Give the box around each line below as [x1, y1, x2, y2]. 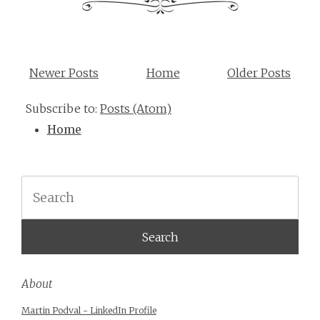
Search [21, 179, 51, 190]
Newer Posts [29, 66, 99, 81]
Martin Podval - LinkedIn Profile [21, 304, 156, 316]
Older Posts [227, 66, 291, 81]
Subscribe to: [26, 101, 100, 116]
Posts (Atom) [100, 101, 171, 116]
